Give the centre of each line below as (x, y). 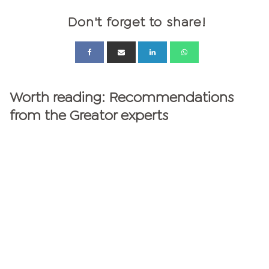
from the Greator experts (89, 116)
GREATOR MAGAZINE (134, 195)
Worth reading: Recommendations (122, 98)
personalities (134, 249)
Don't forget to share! (137, 22)
